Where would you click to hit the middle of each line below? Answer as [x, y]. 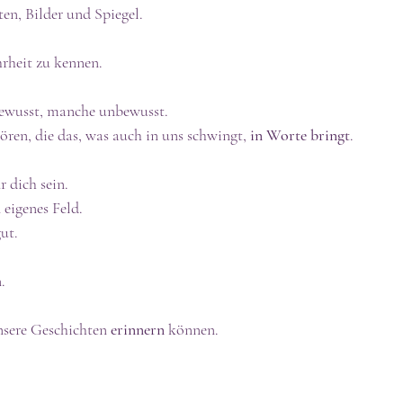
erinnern [138, 329]
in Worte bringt [300, 134]
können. [192, 329]
